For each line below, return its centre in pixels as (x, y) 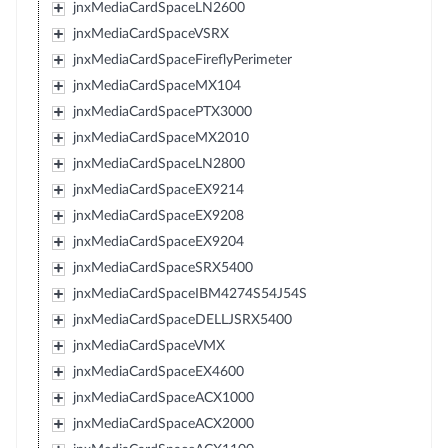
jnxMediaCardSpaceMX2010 (160, 137)
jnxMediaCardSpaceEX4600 (158, 371)
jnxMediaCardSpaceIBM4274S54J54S (189, 293)
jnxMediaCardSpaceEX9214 (158, 189)
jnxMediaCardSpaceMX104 (156, 85)
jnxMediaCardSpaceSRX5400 (162, 267)
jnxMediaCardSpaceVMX (148, 345)
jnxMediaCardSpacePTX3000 (162, 111)
